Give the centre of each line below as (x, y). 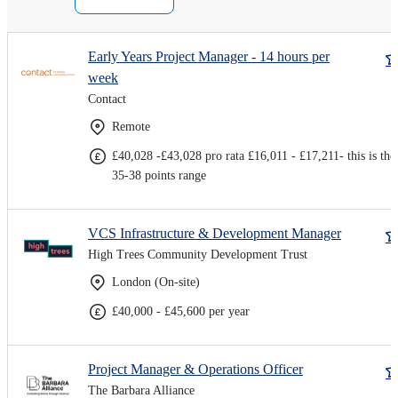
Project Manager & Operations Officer (195, 369)
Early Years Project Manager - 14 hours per (209, 56)
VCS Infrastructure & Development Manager (215, 233)
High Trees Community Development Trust (198, 254)
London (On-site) (156, 282)
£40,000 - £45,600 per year (181, 311)
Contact (107, 99)
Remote (131, 126)
